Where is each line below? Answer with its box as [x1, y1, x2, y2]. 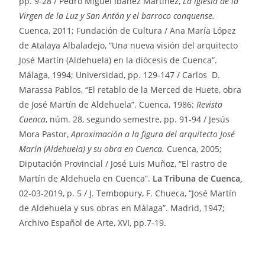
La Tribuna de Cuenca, [153, 172, 243, 184]
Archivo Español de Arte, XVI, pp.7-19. [19, 216, 167, 228]
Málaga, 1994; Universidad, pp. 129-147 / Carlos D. [19, 69, 221, 80]
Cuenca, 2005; [167, 143, 222, 154]
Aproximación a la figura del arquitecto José [71, 128, 235, 140]
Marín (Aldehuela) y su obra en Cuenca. [19, 143, 167, 154]
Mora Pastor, [19, 128, 72, 140]
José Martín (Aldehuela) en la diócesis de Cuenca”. [19, 54, 218, 66]
